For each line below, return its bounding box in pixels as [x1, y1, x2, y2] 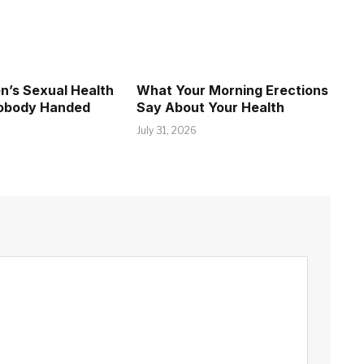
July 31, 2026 [136, 123, 197, 136]
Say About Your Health [136, 98, 285, 115]
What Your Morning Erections [136, 81, 329, 98]
